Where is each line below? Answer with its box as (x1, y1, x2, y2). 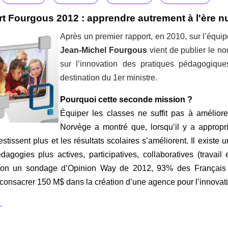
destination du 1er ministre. (60, 73, 157, 82)
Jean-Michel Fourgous (60, 46, 147, 55)
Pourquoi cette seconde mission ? (60, 95, 192, 104)
